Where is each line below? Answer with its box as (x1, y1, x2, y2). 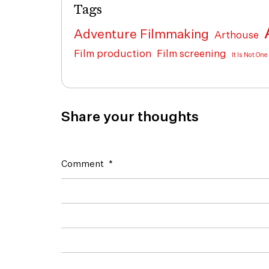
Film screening (157, 49, 226, 59)
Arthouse (214, 31, 259, 41)
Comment (61, 160, 106, 169)
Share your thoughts (61, 110, 199, 124)
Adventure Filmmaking (74, 29, 209, 41)
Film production (74, 49, 151, 59)
